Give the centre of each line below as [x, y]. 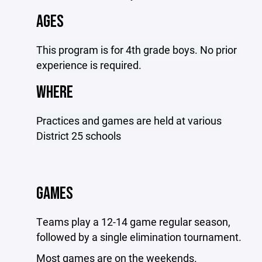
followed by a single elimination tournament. [139, 237]
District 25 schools [79, 136]
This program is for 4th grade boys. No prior [137, 50]
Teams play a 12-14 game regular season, [133, 222]
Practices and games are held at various [129, 120]
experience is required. [89, 65]
